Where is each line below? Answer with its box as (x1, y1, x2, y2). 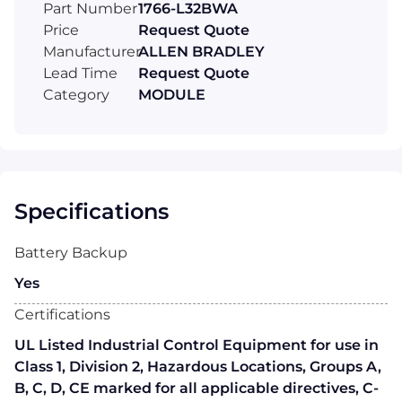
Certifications (14, 306, 110, 324)
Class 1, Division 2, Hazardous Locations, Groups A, (14, 358, 381, 376)
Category (43, 86, 109, 104)
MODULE (138, 86, 205, 104)
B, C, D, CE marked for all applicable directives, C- (14, 380, 379, 398)
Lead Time (43, 65, 118, 83)
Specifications (14, 198, 169, 225)
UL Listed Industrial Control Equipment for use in (14, 336, 379, 354)
